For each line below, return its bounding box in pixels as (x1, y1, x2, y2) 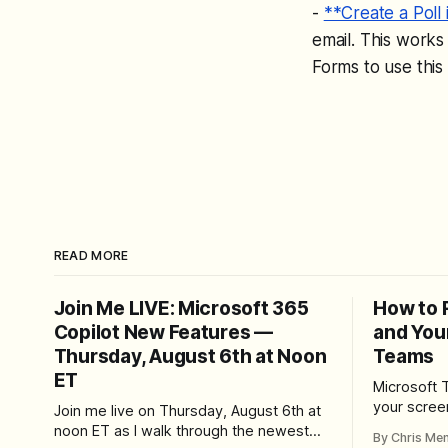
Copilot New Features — (53, 320, 273, 344)
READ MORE (53, 247, 129, 263)
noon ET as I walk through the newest (53, 421, 309, 440)
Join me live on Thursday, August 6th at (53, 401, 321, 420)
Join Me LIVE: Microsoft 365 (53, 296, 309, 320)
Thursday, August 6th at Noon (53, 344, 327, 368)
